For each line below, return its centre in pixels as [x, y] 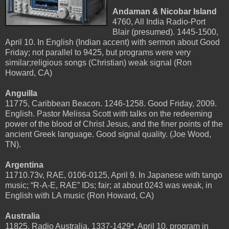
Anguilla [21, 93]
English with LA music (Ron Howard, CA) [79, 195]
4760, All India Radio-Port [159, 21]
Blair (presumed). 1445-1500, [165, 32]
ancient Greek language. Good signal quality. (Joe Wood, [108, 134]
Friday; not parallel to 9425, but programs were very [98, 52]
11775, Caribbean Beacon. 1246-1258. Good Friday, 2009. [111, 103]
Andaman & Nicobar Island [165, 11]
